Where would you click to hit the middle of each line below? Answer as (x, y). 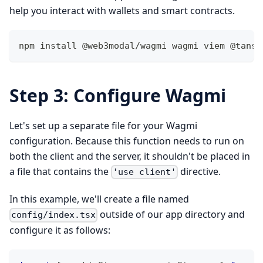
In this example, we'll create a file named (99, 199)
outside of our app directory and (171, 215)
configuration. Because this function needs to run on (127, 141)
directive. (200, 171)
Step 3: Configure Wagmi (118, 95)
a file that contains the (60, 171)
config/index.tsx (54, 215)
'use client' (145, 172)
